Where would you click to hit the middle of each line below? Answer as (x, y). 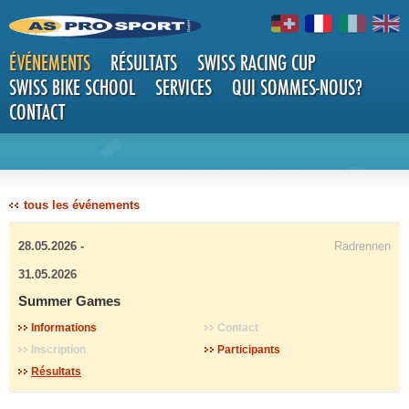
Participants (249, 350)
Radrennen (362, 246)
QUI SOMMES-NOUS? (297, 87)
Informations (64, 328)
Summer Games (69, 301)
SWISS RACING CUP (257, 63)
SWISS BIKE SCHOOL (72, 87)
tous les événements (82, 205)
